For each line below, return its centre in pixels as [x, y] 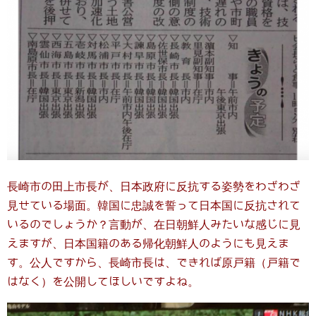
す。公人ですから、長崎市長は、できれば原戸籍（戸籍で [154, 263]
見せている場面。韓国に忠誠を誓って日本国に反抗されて [154, 206]
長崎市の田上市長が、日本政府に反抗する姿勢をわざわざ [154, 187]
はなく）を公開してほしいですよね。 [103, 282]
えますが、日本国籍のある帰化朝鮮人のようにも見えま [148, 244]
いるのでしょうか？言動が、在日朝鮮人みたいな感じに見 [154, 225]
